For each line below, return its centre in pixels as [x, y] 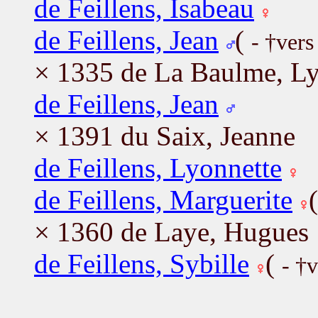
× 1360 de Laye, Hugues [171, 231]
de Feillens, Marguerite [163, 199]
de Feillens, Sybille [142, 263]
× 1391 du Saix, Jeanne [165, 136]
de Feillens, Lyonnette [158, 168]
